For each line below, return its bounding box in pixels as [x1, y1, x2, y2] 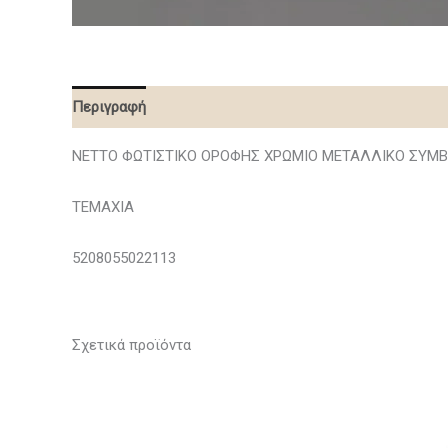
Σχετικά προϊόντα [72, 336, 191, 354]
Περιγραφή [72, 97, 146, 116]
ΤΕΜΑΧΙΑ [72, 198, 134, 216]
